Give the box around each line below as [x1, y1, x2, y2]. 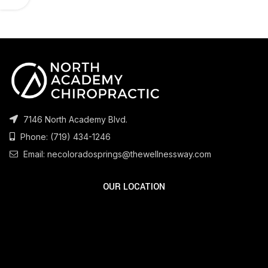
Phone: [18, 131, 50, 142]
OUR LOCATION [103, 180, 165, 193]
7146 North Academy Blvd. [21, 114, 127, 124]
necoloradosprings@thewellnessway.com [47, 148, 211, 159]
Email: [21, 148, 47, 159]
